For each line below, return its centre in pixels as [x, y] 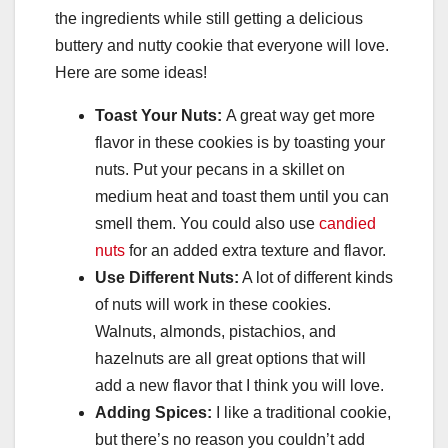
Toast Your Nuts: [160, 116]
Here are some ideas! [131, 73]
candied [345, 224]
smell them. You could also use [205, 224]
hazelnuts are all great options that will [230, 359]
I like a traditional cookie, [301, 413]
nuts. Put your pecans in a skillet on [220, 170]
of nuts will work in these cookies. [213, 305]
